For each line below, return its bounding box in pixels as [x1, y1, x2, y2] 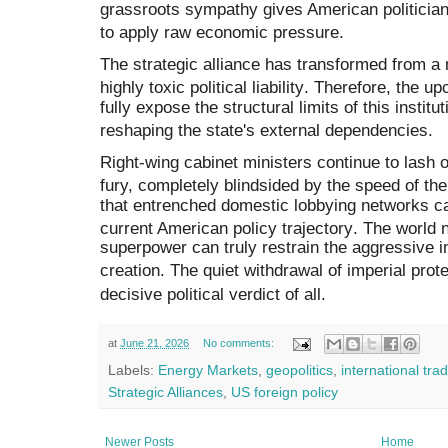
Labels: [108, 362, 158, 379]
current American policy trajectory [100, 218, 353, 239]
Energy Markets [158, 362, 258, 379]
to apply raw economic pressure [100, 22, 339, 43]
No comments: [202, 337, 277, 349]
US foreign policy [231, 384, 338, 401]
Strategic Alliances [108, 384, 223, 401]
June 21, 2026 [120, 337, 189, 349]
